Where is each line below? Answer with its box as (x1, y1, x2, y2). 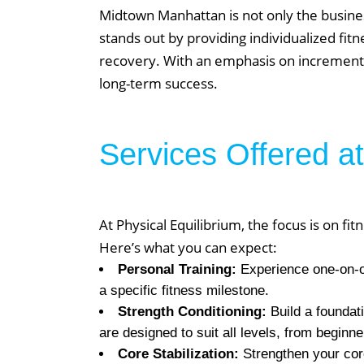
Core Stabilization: (118, 346, 239, 362)
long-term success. (99, 74, 218, 93)
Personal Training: (118, 262, 236, 277)
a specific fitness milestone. (99, 283, 269, 298)
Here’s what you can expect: (99, 238, 277, 257)
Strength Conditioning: (118, 304, 266, 319)
